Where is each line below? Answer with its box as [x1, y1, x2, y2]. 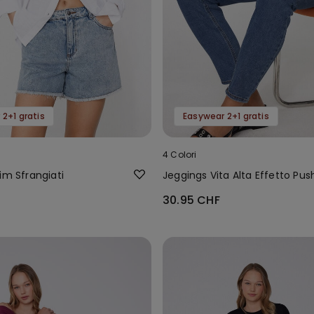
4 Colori [163, 148, 197, 161]
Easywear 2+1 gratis [183, 109, 269, 122]
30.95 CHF [163, 191, 220, 208]
